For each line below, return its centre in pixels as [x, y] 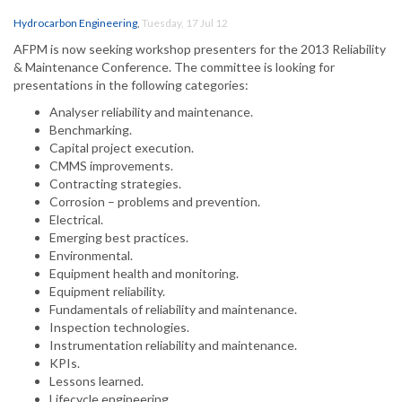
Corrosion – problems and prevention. [155, 202]
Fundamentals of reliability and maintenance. [173, 310]
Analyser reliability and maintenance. [151, 112]
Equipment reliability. [107, 292]
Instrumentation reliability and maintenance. [173, 345]
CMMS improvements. [111, 166]
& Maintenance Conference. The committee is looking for [174, 67]
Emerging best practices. [119, 238]
